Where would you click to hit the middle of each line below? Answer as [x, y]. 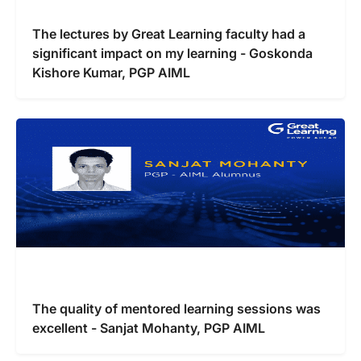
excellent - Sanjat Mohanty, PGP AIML [149, 328]
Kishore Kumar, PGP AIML [111, 72]
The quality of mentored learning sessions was [176, 308]
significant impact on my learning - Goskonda [172, 53]
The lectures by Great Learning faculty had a [169, 33]
